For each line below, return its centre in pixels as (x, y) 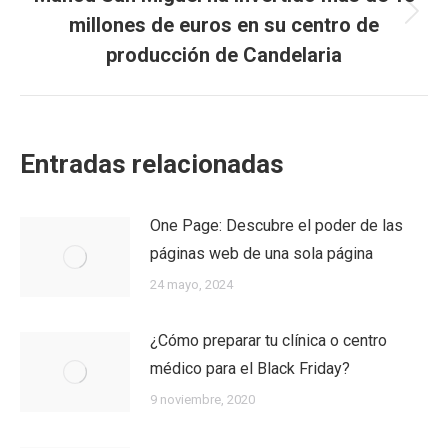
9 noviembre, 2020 (202, 399)
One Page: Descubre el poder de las (276, 225)
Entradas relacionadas (152, 164)
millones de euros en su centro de (224, 25)
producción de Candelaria (224, 55)
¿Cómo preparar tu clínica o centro (268, 340)
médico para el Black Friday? (250, 368)
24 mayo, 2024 (191, 284)
